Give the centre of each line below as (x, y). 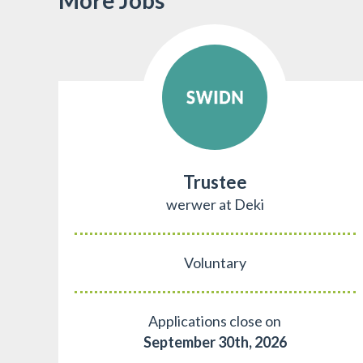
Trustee (215, 181)
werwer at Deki (215, 204)
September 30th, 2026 (215, 342)
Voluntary (215, 262)
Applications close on (215, 320)
